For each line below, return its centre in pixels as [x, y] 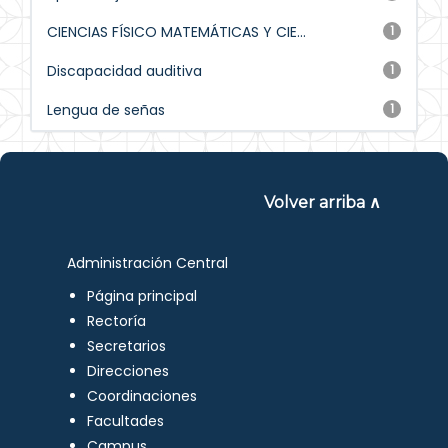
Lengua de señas [106, 110]
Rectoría [117, 321]
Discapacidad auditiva [124, 71]
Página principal [142, 296]
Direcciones [128, 371]
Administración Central [148, 263]
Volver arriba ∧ [322, 202]
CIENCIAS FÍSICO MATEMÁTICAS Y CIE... [176, 32]
